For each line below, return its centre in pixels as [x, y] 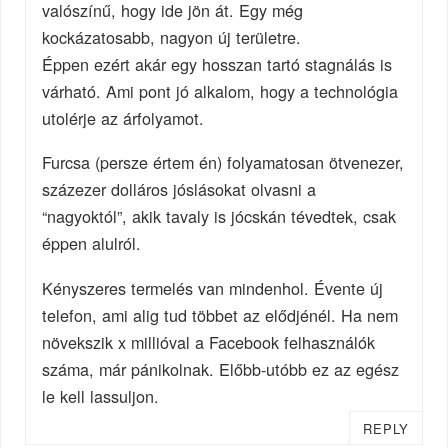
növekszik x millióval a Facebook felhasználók [209, 342]
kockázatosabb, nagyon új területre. [172, 36]
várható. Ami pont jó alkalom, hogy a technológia [220, 90]
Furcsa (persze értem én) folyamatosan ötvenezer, [223, 162]
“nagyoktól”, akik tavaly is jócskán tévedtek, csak [219, 216]
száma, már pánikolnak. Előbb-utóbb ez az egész [221, 369]
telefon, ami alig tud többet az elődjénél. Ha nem [220, 315]
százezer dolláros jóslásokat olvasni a [179, 189]
